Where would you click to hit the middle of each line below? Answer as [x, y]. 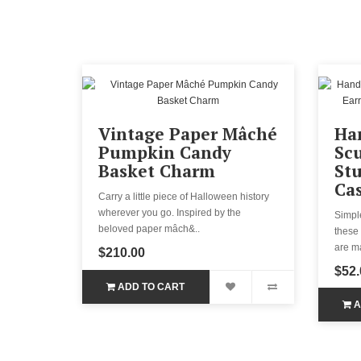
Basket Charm [157, 170]
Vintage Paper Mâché [188, 133]
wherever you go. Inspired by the [170, 212]
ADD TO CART [151, 286]
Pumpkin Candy [165, 152]
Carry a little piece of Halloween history [184, 196]
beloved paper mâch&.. [149, 228]
